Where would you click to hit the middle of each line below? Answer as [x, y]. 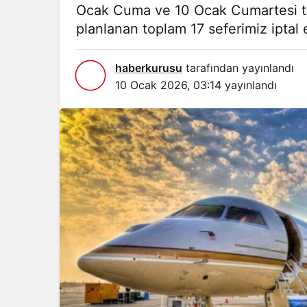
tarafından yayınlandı [238, 68]
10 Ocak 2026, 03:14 [168, 85]
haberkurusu [149, 68]
